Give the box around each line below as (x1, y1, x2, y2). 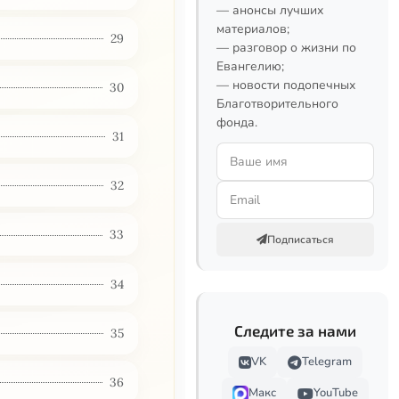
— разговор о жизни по (216, 39, 356, 56)
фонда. (216, 114, 257, 131)
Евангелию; (216, 58, 284, 75)
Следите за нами (234, 322, 356, 339)
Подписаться (267, 232, 334, 247)
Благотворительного (216, 95, 338, 112)
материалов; (216, 20, 289, 37)
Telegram (302, 354, 352, 370)
